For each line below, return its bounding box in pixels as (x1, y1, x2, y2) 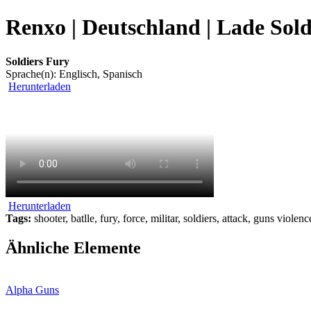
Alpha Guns (6, 283, 59, 296)
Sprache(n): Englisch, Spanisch (6, 67, 142, 80)
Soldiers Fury (6, 55, 69, 67)
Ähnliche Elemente (6, 238, 141, 257)
